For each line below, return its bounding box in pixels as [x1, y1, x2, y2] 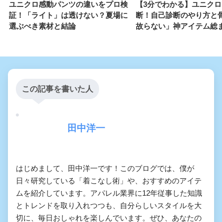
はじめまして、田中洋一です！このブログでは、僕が [16, 164, 194, 173]
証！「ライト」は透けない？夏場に [9, 11, 128, 20]
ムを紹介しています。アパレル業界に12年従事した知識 [16, 189, 202, 198]
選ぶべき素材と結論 [9, 22, 76, 31]
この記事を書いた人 [22, 85, 93, 94]
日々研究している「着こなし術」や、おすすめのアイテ [16, 176, 202, 185]
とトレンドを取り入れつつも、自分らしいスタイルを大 [16, 201, 202, 210]
